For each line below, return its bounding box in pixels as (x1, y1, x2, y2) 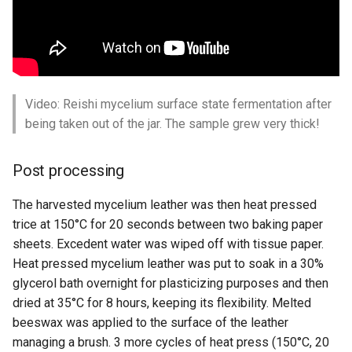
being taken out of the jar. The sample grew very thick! (25, 116, 320, 132)
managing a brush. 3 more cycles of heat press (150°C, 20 (13, 335, 329, 350)
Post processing (13, 161, 124, 181)
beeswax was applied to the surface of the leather (13, 315, 288, 331)
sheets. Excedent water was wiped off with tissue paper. (13, 236, 324, 252)
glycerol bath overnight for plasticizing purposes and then (13, 276, 328, 291)
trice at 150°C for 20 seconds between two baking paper (13, 217, 323, 233)
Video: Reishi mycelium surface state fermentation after (25, 97, 332, 112)
